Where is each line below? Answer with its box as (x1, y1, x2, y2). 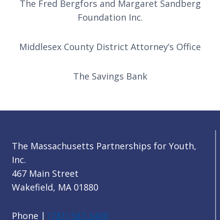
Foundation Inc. (77, 11, 143, 23)
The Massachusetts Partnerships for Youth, (12, 140, 196, 152)
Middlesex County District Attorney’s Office (19, 41, 201, 53)
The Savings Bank (73, 70, 147, 82)
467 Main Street (12, 167, 79, 180)
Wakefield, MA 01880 (12, 181, 98, 193)
